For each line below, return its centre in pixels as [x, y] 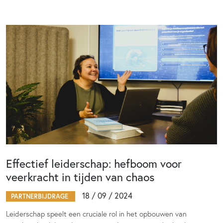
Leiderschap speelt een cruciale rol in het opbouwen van [96, 214]
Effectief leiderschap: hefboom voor [94, 163]
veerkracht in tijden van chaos [80, 177]
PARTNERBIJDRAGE [41, 196]
